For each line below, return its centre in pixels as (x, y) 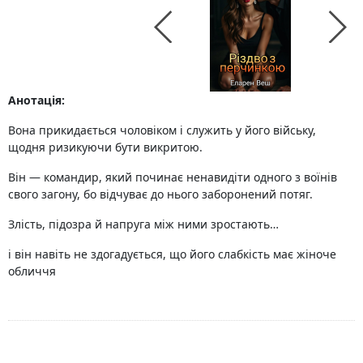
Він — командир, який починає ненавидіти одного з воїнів (173, 177)
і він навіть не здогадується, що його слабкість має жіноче (172, 254)
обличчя (34, 271)
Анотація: (36, 100)
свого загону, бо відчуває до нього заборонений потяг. (160, 194)
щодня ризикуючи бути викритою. (105, 147)
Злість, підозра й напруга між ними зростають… (143, 224)
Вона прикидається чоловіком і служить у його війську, (162, 130)
